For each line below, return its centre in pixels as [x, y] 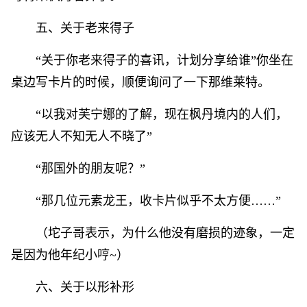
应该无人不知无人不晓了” [82, 136]
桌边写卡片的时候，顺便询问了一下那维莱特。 [140, 82]
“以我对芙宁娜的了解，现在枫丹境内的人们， [162, 114]
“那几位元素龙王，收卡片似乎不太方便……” [158, 201]
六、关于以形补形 [85, 287]
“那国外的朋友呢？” [90, 169]
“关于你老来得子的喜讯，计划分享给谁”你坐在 [164, 60]
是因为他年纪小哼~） [72, 255]
